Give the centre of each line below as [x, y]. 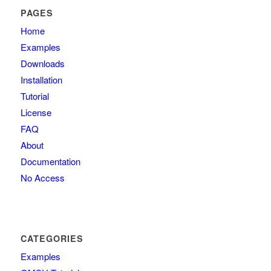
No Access [42, 178]
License [36, 113]
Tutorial [34, 96]
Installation [41, 80]
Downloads [42, 64]
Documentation [50, 162]
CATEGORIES [52, 239]
